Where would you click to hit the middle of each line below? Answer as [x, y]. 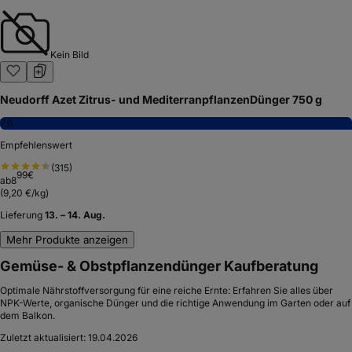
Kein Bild [70, 54]
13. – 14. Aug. [75, 214]
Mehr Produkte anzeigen [67, 239]
